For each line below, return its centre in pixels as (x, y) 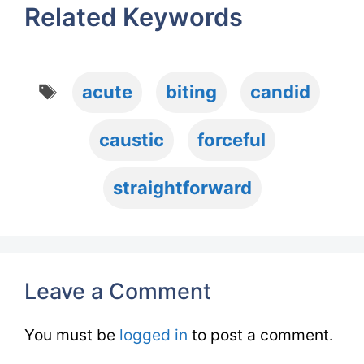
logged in (154, 335)
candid (281, 92)
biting (192, 92)
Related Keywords (134, 17)
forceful (231, 140)
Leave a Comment (118, 291)
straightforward (182, 188)
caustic (131, 140)
